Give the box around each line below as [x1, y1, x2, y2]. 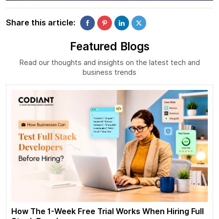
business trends [83, 67, 136, 76]
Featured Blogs [69, 39, 150, 53]
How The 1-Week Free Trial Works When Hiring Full [11, 207, 204, 217]
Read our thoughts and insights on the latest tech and [19, 58, 200, 66]
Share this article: [6, 18, 75, 28]
